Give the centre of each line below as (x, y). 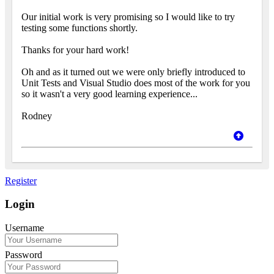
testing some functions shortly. (80, 28)
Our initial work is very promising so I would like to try (128, 17)
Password (24, 255)
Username (24, 228)
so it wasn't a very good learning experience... (109, 94)
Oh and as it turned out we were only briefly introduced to (133, 72)
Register (21, 180)
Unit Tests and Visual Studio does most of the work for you (136, 83)
